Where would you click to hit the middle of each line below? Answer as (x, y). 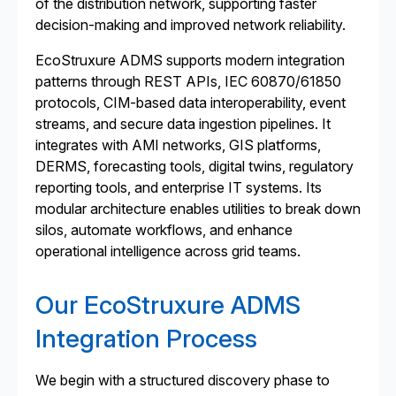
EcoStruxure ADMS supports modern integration (190, 60)
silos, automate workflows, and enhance (164, 230)
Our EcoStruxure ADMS (168, 305)
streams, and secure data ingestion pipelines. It (183, 124)
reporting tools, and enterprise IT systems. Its (179, 187)
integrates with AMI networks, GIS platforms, (178, 145)
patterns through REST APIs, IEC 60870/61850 (188, 81)
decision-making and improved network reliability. (190, 25)
